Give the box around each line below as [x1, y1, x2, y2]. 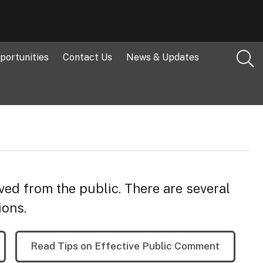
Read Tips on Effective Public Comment [31, 240, 220, 252]
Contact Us [63, 51, 112, 63]
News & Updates [126, 51, 199, 63]
